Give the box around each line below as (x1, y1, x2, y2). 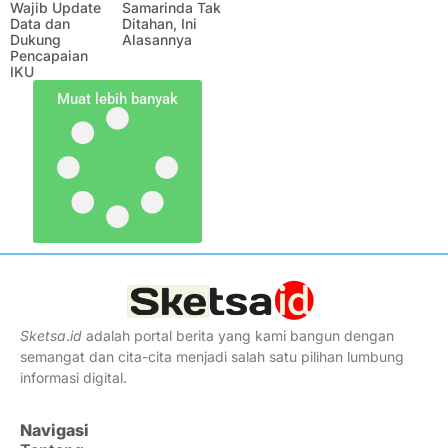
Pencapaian (10, 47, 88, 64)
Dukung (10, 31, 61, 48)
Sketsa (20, 327, 66, 344)
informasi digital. (20, 369, 127, 386)
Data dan (10, 15, 70, 32)
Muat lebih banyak (56, 90, 178, 108)
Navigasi (20, 420, 89, 441)
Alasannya (122, 31, 192, 48)
